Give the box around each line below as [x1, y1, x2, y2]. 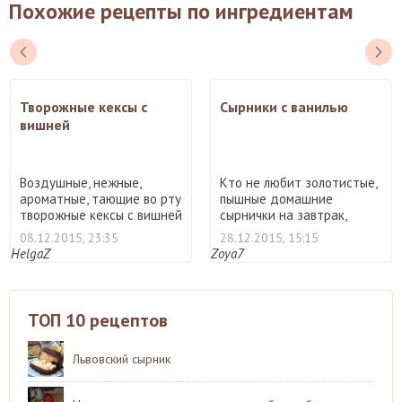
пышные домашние [220, 189, 333, 207]
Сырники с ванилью [220, 97, 348, 116]
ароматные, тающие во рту [20, 189, 181, 207]
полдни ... [220, 222, 276, 240]
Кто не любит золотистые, [220, 173, 377, 191]
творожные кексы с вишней [20, 205, 182, 223]
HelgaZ [11, 244, 50, 262]
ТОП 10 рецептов [28, 308, 168, 332]
